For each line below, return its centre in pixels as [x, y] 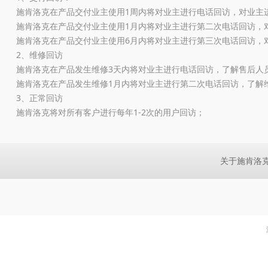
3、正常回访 [39, 98]
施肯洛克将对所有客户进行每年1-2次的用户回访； [110, 112]
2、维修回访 [39, 55]
